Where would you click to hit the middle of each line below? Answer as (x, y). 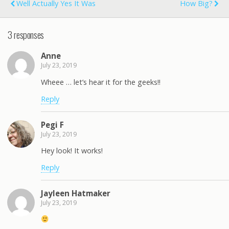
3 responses (26, 34)
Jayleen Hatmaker (76, 193)
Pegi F (52, 124)
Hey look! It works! (72, 151)
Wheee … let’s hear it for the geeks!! (101, 82)
